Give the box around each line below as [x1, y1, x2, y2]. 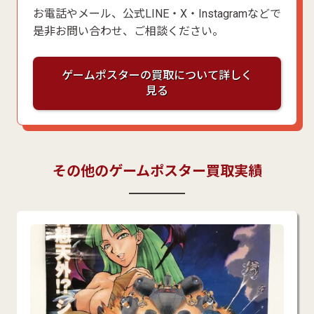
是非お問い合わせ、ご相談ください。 [32, 24, 224, 38]
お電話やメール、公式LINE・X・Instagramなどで [32, 6, 281, 20]
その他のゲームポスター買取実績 [52, 163, 262, 180]
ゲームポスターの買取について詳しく [62, 68, 252, 82]
